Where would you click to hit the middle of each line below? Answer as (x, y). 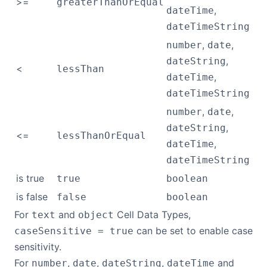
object (96, 215)
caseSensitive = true (74, 231)
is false (32, 197)
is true (30, 178)
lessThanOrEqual (101, 136)
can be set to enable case (193, 231)
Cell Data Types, (152, 215)
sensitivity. (38, 247)
